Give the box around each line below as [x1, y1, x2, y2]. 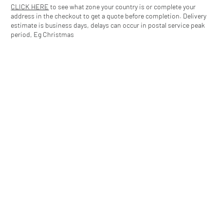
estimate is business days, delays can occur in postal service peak [11, 20, 205, 29]
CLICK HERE [11, 2, 49, 11]
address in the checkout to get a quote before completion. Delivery [11, 11, 207, 20]
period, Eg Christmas [11, 30, 74, 38]
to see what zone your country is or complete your [49, 2, 196, 11]
